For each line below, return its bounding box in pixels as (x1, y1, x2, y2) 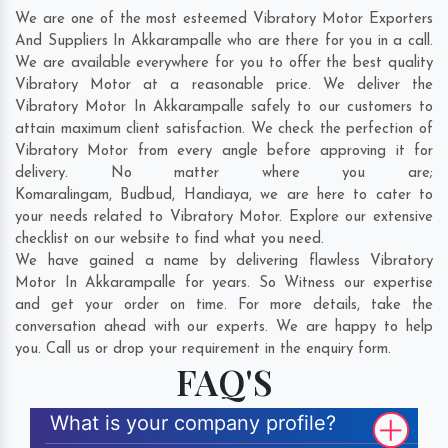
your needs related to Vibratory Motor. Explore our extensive (15, 210, 433, 226)
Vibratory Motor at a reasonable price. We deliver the (15, 78, 433, 94)
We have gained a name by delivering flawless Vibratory (15, 254, 433, 270)
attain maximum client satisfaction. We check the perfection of (15, 122, 433, 138)
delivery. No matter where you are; (15, 166, 433, 182)
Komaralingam (15, 188, 109, 204)
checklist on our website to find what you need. (15, 232, 324, 248)
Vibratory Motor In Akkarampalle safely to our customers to (15, 100, 433, 116)
